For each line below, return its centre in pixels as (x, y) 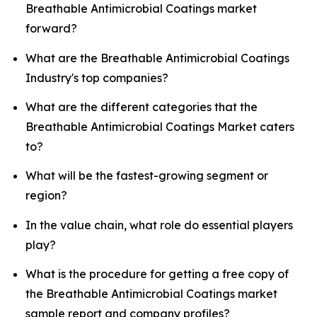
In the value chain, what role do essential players (159, 225)
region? (46, 196)
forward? (51, 29)
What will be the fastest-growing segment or (147, 176)
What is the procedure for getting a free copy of (157, 273)
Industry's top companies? (97, 77)
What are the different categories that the (142, 106)
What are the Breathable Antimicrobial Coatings (157, 58)
